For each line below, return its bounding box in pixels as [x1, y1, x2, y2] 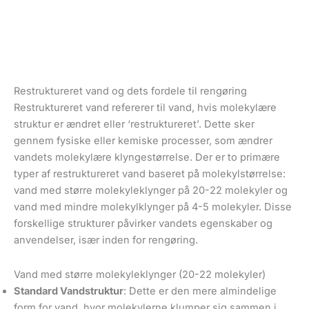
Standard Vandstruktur [14, 284, 123, 297]
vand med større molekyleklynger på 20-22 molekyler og [14, 183, 288, 197]
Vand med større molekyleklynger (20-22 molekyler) [14, 268, 266, 281]
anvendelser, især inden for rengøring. [14, 233, 198, 246]
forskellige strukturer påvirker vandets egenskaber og [14, 217, 272, 230]
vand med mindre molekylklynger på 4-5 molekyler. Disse [14, 200, 292, 213]
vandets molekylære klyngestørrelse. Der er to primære [14, 150, 280, 163]
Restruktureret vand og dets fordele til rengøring [14, 84, 247, 97]
